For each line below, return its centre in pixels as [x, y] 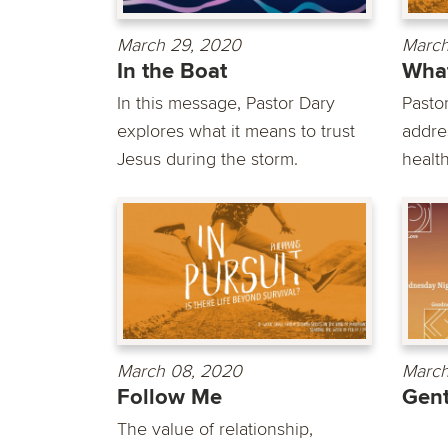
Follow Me [169, 398]
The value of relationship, [215, 429]
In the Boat [172, 71]
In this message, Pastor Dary [226, 102]
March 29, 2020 [179, 44]
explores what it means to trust [236, 130]
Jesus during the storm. [207, 158]
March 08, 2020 [179, 371]
